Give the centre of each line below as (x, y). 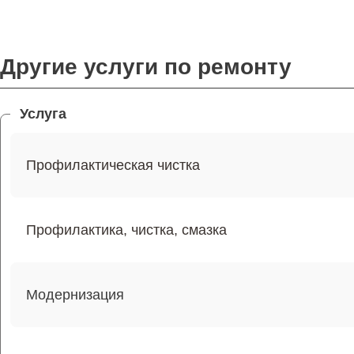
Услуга (43, 114)
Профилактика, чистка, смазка (126, 230)
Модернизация (75, 294)
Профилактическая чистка (113, 165)
